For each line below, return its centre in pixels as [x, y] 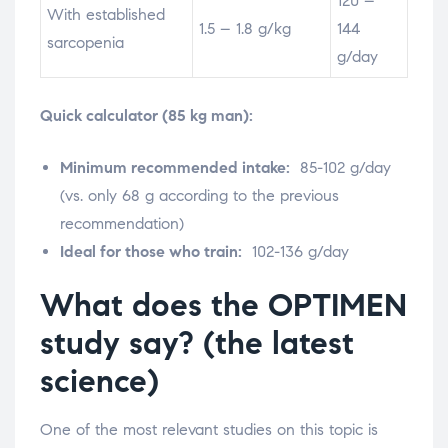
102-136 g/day [295, 252]
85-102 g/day [340, 168]
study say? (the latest [197, 343]
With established [106, 15]
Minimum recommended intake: [175, 168]
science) [99, 381]
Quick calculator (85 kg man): [146, 116]
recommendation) [122, 224]
